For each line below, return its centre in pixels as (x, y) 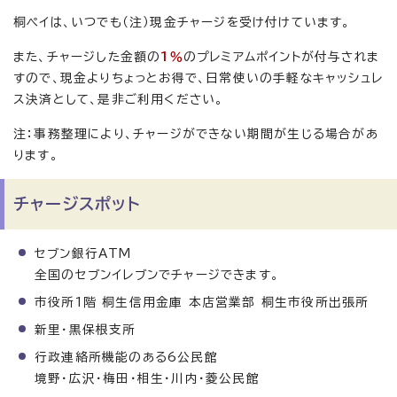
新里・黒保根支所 (86, 330)
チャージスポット (77, 204)
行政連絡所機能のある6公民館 (126, 358)
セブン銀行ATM (83, 254)
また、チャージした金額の (87, 57)
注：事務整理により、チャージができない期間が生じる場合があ (196, 134)
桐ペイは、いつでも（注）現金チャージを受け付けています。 (182, 23)
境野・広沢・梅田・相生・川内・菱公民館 (147, 379)
